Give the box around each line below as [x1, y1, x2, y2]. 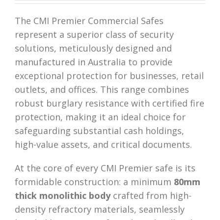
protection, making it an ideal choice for [15, 111, 186, 123]
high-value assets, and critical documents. [15, 138, 192, 150]
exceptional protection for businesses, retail [15, 70, 204, 82]
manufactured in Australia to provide [15, 56, 172, 68]
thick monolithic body [15, 190, 110, 201]
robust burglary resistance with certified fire [15, 97, 204, 109]
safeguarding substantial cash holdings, [15, 125, 184, 137]
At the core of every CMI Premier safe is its [15, 162, 195, 174]
